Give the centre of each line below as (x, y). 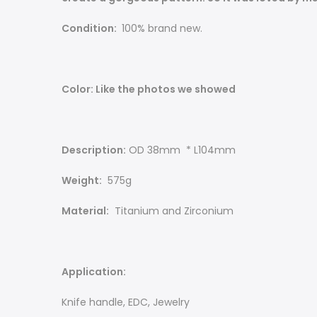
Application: (94, 272)
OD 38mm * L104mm (181, 150)
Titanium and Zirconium (171, 211)
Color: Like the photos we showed (149, 90)
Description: (94, 150)
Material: (85, 211)
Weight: (82, 181)
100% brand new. (161, 29)
